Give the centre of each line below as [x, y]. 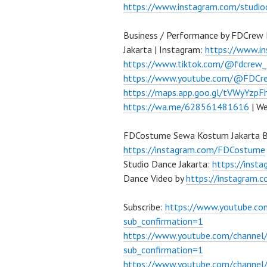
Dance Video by [155, 178]
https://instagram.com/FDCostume [194, 150]
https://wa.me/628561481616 [186, 107]
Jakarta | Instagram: [164, 49]
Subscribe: [144, 207]
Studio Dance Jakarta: [168, 164]
